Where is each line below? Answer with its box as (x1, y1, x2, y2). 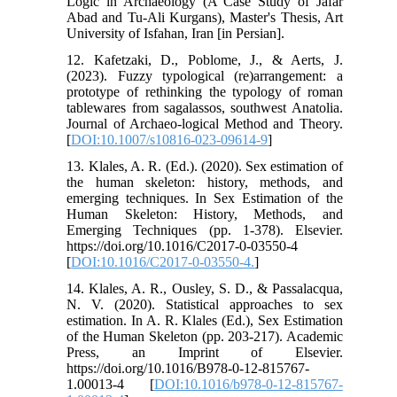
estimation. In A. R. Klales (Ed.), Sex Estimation (66, 312, 343, 328)
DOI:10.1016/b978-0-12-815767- (153, 376, 343, 392)
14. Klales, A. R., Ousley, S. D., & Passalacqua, (66, 280, 343, 296)
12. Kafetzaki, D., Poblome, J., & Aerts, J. (66, 51, 343, 67)
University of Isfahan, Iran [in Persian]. (66, 25, 285, 41)
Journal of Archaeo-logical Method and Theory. (66, 115, 343, 131)
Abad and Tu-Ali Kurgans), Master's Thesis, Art (66, 9, 343, 25)
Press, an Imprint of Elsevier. (66, 344, 343, 360)
